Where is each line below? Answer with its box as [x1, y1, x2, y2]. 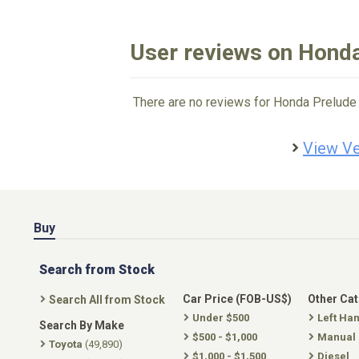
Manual [317, 331, 356, 343]
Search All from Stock [49, 293, 165, 306]
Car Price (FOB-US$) [183, 292, 292, 305]
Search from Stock [39, 262, 155, 277]
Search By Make [39, 319, 124, 332]
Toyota [49, 338, 83, 350]
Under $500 [192, 312, 249, 324]
